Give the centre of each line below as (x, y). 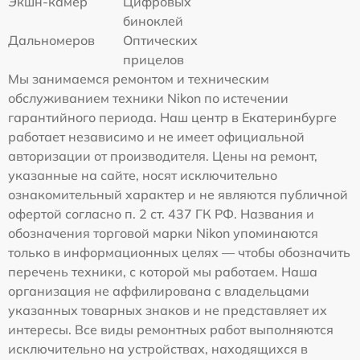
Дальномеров (51, 41)
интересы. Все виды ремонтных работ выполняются (171, 330)
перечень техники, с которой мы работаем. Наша (163, 272)
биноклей (153, 21)
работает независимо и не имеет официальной (156, 137)
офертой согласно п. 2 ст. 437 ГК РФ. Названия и (161, 214)
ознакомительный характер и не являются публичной (178, 195)
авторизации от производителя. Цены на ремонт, (163, 156)
